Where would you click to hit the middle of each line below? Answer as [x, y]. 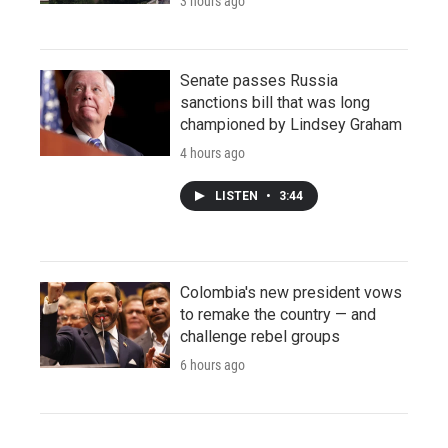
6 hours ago [212, 364]
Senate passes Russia [259, 80]
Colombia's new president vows [291, 292]
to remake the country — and [278, 314]
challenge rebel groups [260, 336]
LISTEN [238, 195]
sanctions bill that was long [275, 102]
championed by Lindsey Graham [291, 124]
